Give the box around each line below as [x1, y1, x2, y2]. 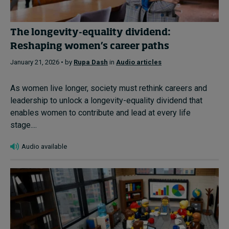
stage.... [10, 120, 37, 130]
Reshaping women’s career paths [10, 41, 169, 51]
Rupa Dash [74, 58, 108, 66]
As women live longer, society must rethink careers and [10, 83, 207, 94]
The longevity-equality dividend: [10, 28, 171, 37]
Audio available [21, 143, 67, 151]
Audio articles [116, 58, 162, 66]
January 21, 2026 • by [10, 58, 74, 66]
